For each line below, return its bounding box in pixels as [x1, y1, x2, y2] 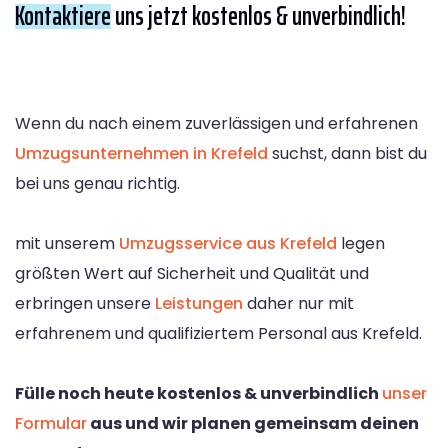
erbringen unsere [15, 291, 155, 315]
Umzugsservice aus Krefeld [119, 231, 337, 255]
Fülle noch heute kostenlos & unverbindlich [15, 381, 382, 405]
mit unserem [15, 231, 119, 255]
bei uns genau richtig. [15, 171, 180, 195]
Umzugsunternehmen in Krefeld [15, 141, 268, 165]
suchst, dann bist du [268, 141, 427, 165]
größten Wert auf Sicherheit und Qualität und [15, 261, 369, 285]
